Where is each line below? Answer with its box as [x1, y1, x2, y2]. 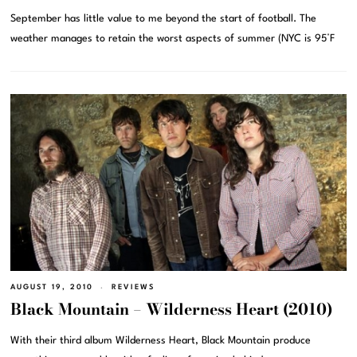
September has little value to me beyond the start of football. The [10, 14, 317, 25]
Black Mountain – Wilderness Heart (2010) [10, 296, 333, 321]
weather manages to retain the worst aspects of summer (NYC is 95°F [10, 33, 335, 45]
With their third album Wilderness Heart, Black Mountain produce [10, 335, 312, 346]
